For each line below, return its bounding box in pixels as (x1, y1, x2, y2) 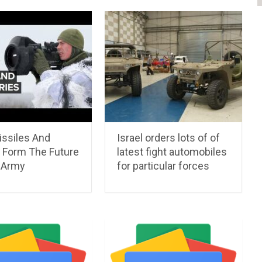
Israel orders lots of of (117, 131, 220, 144)
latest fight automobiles (117, 145, 227, 158)
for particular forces (117, 159, 210, 172)
